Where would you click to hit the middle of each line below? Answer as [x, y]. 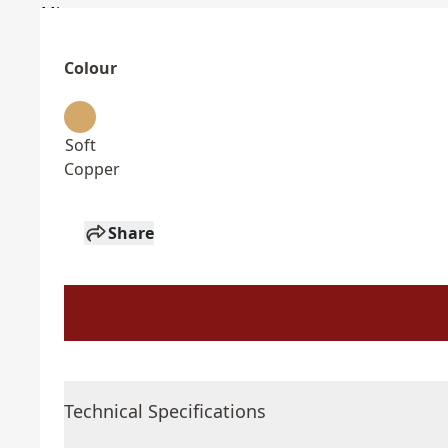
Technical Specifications [165, 411]
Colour [90, 68]
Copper [92, 169]
